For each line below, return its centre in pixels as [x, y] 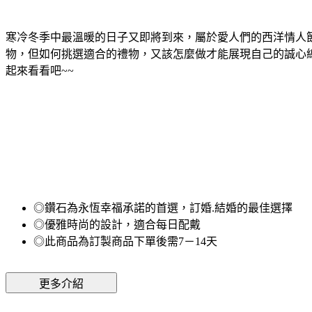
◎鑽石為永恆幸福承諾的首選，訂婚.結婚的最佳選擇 [163, 208]
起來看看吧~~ [40, 70]
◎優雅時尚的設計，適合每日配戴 [117, 224]
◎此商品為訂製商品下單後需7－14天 [125, 241]
